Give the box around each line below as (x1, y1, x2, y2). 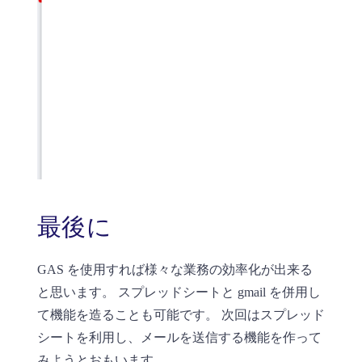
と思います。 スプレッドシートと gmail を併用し (36, 285, 321, 300)
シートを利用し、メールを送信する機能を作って (36, 330, 322, 345)
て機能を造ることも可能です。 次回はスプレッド (36, 308, 325, 322)
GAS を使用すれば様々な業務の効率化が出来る (36, 263, 313, 277)
